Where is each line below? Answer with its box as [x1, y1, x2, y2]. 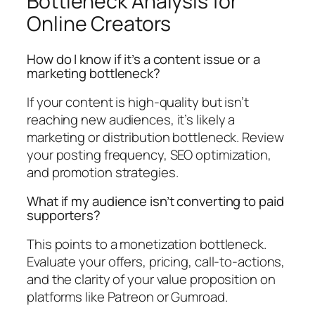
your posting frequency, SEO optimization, [27, 145, 271, 164]
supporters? [27, 206, 101, 225]
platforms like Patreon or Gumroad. [27, 287, 228, 306]
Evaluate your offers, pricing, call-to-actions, [27, 252, 285, 271]
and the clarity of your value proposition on [27, 269, 276, 288]
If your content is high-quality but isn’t [27, 92, 249, 111]
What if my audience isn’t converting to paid [27, 192, 284, 211]
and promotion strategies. [27, 162, 179, 181]
